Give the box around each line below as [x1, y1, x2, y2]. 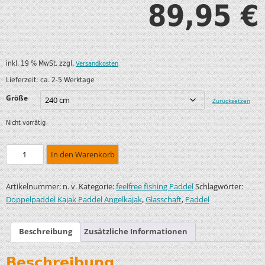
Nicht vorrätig [6, 118, 46, 127]
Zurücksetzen [212, 96, 250, 105]
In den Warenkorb [50, 149, 115, 160]
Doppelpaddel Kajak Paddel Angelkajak [6, 194, 142, 205]
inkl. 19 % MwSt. [6, 59, 57, 67]
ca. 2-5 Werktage [40, 75, 95, 84]
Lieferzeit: [6, 75, 40, 84]
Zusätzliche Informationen [84, 226, 188, 237]
